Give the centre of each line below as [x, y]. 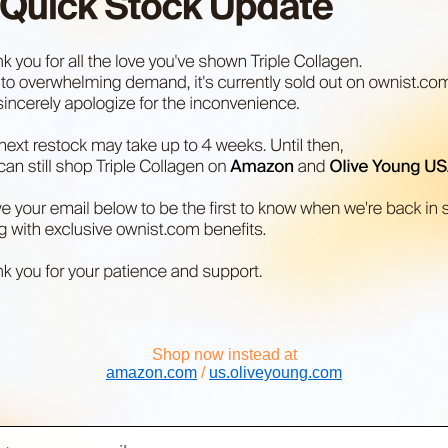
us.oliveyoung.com [275, 372]
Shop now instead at [224, 354]
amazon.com [151, 372]
